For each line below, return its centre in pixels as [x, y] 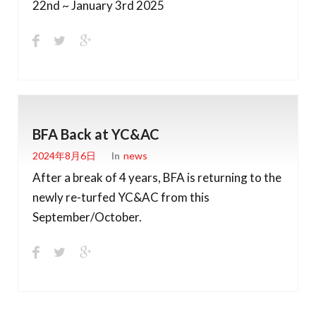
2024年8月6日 [64, 156]
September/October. [87, 217]
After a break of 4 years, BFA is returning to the [157, 177]
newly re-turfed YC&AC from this [121, 197]
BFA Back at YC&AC [96, 134]
